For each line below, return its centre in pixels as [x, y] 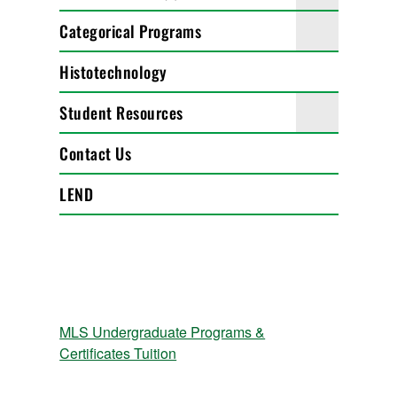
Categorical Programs [131, 31]
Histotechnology [113, 72]
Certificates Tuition [118, 353]
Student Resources [121, 113]
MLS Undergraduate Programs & [163, 332]
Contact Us [96, 153]
